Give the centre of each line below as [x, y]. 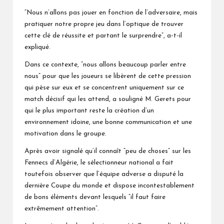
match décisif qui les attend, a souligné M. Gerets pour [108, 99]
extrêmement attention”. [62, 208]
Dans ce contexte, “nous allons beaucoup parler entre [105, 64]
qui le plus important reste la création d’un [89, 110]
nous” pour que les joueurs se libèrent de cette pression [108, 76]
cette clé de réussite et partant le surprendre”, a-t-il [103, 35]
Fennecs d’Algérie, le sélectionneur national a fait [99, 162]
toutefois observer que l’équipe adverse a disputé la [104, 174]
